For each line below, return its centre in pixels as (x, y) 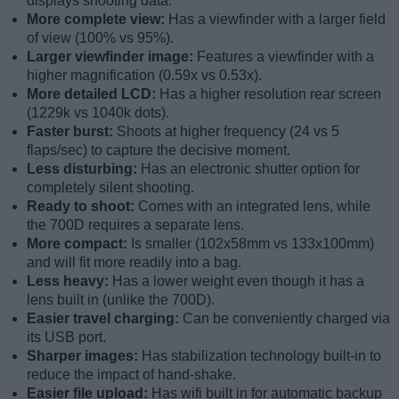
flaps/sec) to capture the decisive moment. (159, 151)
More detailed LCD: (93, 94)
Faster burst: (72, 132)
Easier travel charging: (105, 319)
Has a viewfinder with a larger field (277, 20)
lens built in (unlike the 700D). (121, 300)
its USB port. (66, 338)
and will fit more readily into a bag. (134, 263)
